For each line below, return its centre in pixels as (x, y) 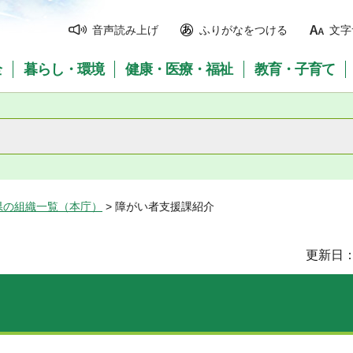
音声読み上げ (125, 30)
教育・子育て (295, 69)
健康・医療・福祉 (179, 69)
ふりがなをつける (243, 30)
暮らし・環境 (63, 69)
